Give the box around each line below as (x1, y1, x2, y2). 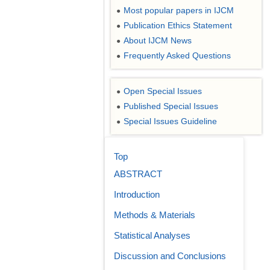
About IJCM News (124, 36, 192, 45)
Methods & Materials (114, 210, 195, 220)
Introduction (114, 189, 160, 199)
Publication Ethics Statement (124, 20, 232, 30)
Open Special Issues (124, 86, 202, 96)
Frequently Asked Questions (124, 51, 231, 60)
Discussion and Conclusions (114, 251, 226, 261)
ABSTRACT (114, 169, 162, 179)
